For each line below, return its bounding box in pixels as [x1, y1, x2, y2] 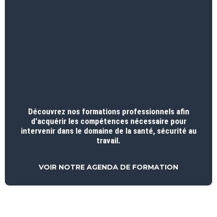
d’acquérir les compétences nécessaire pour [31, 116, 186, 126]
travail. [96, 135, 121, 145]
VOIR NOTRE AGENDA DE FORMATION [39, 162, 178, 171]
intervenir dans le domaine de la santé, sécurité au [20, 125, 197, 136]
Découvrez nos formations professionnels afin [28, 106, 189, 116]
